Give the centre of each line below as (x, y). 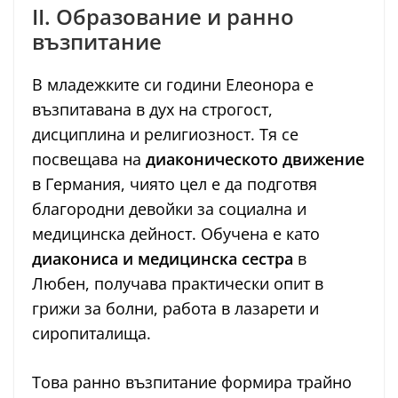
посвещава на (89, 159)
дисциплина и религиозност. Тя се (165, 135)
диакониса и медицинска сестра (163, 259)
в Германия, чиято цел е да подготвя (175, 184)
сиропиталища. (92, 334)
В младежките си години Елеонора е (173, 85)
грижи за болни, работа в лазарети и (175, 309)
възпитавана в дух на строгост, (152, 110)
